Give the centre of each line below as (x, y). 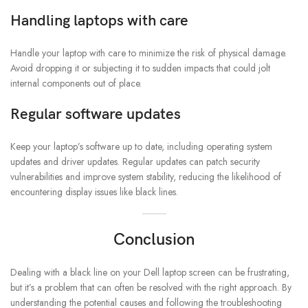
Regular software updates (96, 115)
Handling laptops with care (99, 21)
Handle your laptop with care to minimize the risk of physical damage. (148, 53)
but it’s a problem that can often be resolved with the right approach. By (151, 288)
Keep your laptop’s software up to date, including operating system (141, 147)
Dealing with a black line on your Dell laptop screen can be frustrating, (150, 273)
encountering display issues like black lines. (94, 192)
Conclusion (154, 240)
